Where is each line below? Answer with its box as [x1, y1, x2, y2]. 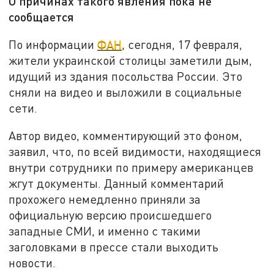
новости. [9, 256, 59, 270]
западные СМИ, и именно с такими [9, 224, 201, 239]
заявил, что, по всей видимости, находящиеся [9, 144, 262, 159]
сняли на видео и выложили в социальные [9, 84, 242, 99]
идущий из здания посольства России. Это [9, 68, 243, 83]
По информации [9, 37, 98, 51]
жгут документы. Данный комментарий [9, 176, 224, 191]
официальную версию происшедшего [9, 208, 212, 223]
